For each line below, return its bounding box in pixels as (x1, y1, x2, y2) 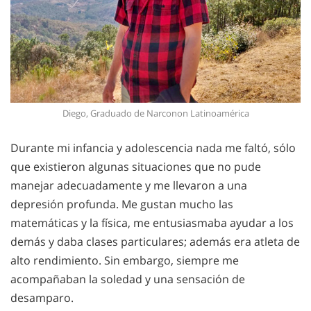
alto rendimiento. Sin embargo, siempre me (10, 253, 239, 269)
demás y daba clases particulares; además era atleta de (10, 234, 300, 250)
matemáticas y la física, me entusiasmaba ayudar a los (10, 215, 294, 231)
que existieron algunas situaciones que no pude (10, 159, 261, 175)
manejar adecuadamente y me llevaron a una (10, 178, 247, 194)
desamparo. (10, 290, 74, 306)
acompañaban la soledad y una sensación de (10, 271, 245, 287)
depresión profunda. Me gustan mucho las (10, 196, 233, 212)
